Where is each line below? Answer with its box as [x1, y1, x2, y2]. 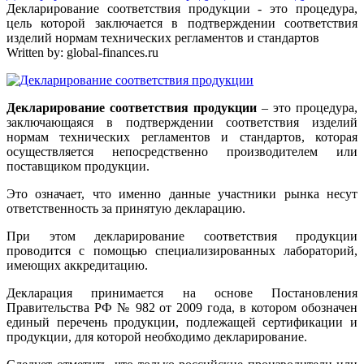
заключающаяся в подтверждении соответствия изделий [6, 115, 357, 129]
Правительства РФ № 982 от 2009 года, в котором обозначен [6, 300, 357, 314]
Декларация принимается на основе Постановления [6, 285, 357, 300]
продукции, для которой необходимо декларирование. [6, 329, 307, 344]
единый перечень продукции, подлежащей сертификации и [6, 314, 357, 329]
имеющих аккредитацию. [6, 258, 148, 272]
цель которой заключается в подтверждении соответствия [6, 15, 357, 30]
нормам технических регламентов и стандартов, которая [6, 129, 357, 144]
